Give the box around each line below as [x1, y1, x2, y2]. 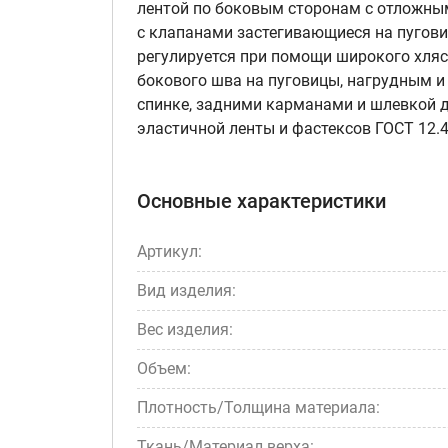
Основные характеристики [137, 189, 386, 213]
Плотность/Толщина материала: [137, 398, 380, 417]
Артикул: [137, 242, 202, 261]
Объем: [137, 359, 191, 378]
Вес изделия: [137, 320, 233, 339]
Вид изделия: [137, 281, 236, 300]
